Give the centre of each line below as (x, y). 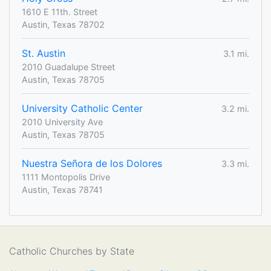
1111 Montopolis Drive (66, 177)
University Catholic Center (82, 109)
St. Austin (44, 54)
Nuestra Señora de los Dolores (92, 164)
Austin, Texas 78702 (63, 25)
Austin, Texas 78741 (62, 190)
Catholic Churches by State (72, 251)
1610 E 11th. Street (60, 12)
